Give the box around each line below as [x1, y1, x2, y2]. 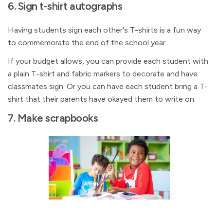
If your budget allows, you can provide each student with [8, 56, 208, 66]
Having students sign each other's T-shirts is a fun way [8, 25, 201, 35]
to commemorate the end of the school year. [8, 38, 167, 47]
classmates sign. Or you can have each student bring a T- [8, 82, 208, 91]
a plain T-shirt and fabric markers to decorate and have [8, 69, 198, 78]
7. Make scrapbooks [8, 111, 98, 124]
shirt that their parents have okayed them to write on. [8, 94, 196, 104]
